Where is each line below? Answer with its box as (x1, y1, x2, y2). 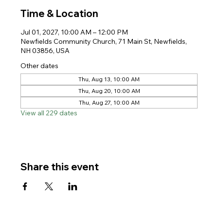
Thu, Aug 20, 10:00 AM (78, 87, 140, 94)
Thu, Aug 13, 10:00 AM (78, 75, 140, 83)
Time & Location (20, 7, 99, 19)
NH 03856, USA (20, 46, 70, 55)
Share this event (20, 161, 99, 173)
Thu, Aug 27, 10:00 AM (78, 99, 140, 106)
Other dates (20, 61, 59, 70)
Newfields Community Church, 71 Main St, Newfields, (20, 37, 187, 46)
